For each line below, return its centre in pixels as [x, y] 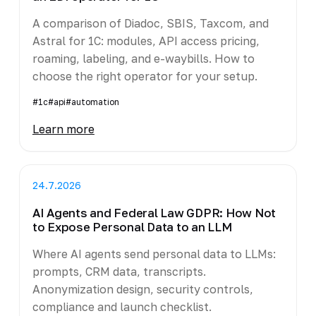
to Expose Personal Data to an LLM [132, 227]
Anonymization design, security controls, [142, 289]
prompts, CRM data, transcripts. [119, 271]
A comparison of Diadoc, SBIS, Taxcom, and [150, 23]
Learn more [63, 129]
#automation [92, 102]
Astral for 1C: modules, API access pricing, [146, 41]
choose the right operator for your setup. [145, 76]
